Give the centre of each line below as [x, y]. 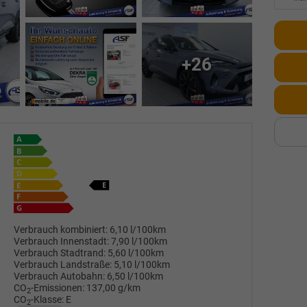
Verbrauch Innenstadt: [62, 242]
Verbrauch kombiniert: [61, 230]
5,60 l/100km [136, 254]
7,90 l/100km [139, 242]
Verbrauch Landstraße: [63, 265]
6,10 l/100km [138, 230]
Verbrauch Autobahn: [60, 277]
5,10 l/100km [142, 265]
